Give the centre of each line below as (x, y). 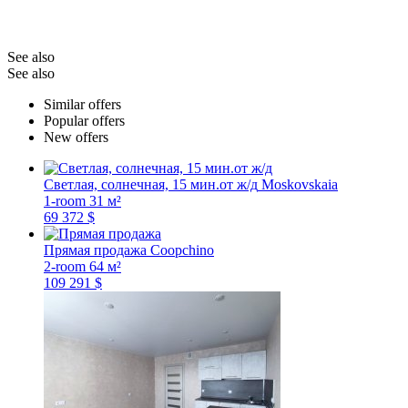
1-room (65, 200)
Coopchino (182, 250)
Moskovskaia (300, 184)
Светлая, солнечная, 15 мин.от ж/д (151, 184)
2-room (65, 266)
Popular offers (84, 120)
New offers (76, 137)
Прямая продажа (95, 250)
